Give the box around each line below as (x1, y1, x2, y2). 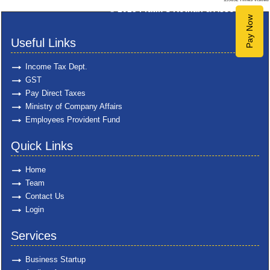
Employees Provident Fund (25, 115, 120, 124)
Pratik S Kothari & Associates (139, 4, 259, 14)
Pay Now (244, 14, 254, 48)
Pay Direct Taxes (25, 89, 86, 98)
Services (11, 229, 57, 242)
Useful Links (11, 36, 76, 49)
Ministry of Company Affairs (25, 102, 122, 111)
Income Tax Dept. (25, 62, 87, 71)
